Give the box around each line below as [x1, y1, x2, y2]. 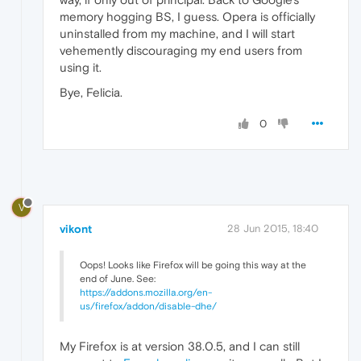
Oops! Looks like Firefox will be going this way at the [80, 259, 306, 272]
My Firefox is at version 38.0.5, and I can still [60, 339, 300, 354]
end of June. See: [80, 273, 156, 285]
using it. [60, 60, 102, 74]
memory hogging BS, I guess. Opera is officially [60, 9, 315, 23]
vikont [60, 222, 92, 236]
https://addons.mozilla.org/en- [80, 287, 212, 299]
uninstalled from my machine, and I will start [60, 26, 295, 40]
